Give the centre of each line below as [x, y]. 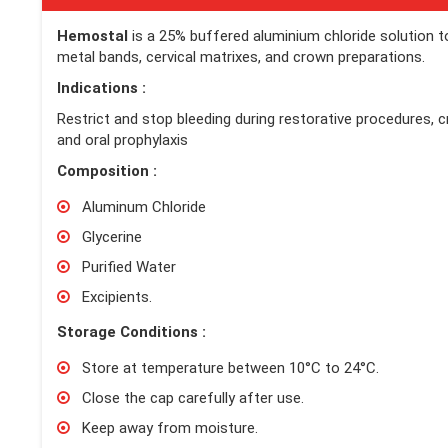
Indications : [101, 87]
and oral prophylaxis [122, 139]
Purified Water [131, 266]
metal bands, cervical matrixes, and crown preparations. [241, 56]
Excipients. [117, 296]
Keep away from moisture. [170, 427]
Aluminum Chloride [144, 206]
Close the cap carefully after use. [193, 397]
